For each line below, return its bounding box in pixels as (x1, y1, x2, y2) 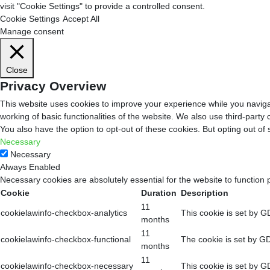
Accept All (63, 13, 99, 24)
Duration (141, 187, 177, 198)
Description (181, 187, 228, 198)
